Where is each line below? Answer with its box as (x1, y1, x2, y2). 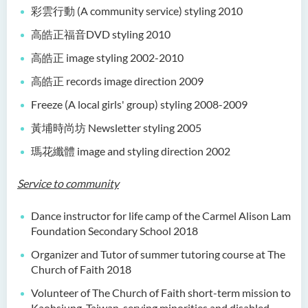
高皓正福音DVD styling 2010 (31, 27, 170, 41)
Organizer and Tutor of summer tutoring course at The (31, 247, 285, 261)
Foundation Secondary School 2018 (31, 224, 198, 237)
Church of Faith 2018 (31, 263, 131, 276)
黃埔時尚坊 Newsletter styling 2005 (31, 121, 201, 134)
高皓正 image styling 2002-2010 (31, 51, 184, 64)
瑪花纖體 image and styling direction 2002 (31, 144, 230, 157)
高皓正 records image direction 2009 (31, 74, 203, 87)
